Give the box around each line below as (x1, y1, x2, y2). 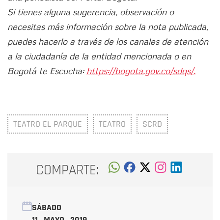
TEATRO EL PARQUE (13, 118, 82, 130)
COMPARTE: (36, 161, 99, 179)
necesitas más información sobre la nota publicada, (7, 21, 208, 32)
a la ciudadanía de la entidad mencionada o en (7, 51, 191, 62)
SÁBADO (32, 202, 61, 214)
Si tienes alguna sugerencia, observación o (7, 6, 174, 18)
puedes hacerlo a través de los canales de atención (7, 36, 208, 47)
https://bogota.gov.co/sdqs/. (86, 65, 195, 77)
